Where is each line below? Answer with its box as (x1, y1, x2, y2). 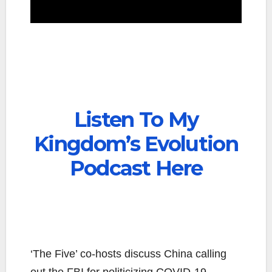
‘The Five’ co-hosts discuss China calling (30, 248, 226, 260)
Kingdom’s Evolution (34, 131, 238, 157)
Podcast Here (69, 155, 203, 181)
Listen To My (73, 107, 199, 132)
